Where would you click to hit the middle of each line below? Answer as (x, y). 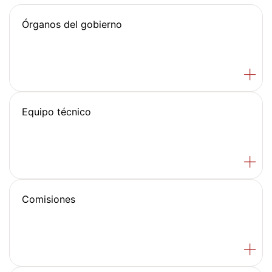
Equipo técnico (56, 111)
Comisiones (49, 199)
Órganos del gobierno (72, 24)
